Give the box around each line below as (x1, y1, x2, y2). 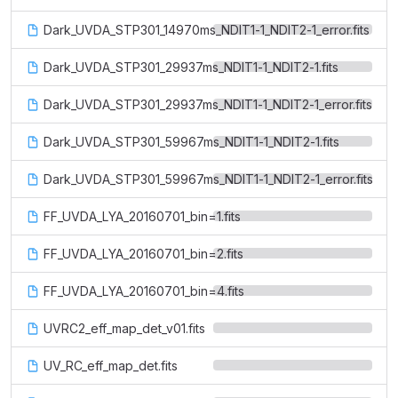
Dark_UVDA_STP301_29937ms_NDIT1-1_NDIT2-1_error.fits (44, 97, 372, 112)
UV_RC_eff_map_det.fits (44, 358, 178, 373)
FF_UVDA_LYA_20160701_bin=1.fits (44, 209, 241, 224)
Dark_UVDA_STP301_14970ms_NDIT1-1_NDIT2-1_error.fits (44, 22, 370, 37)
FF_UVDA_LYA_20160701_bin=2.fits (44, 246, 243, 261)
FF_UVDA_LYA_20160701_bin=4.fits (44, 283, 244, 298)
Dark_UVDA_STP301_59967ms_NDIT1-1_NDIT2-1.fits (44, 134, 339, 149)
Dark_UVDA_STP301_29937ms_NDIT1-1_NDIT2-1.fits (44, 60, 338, 75)
